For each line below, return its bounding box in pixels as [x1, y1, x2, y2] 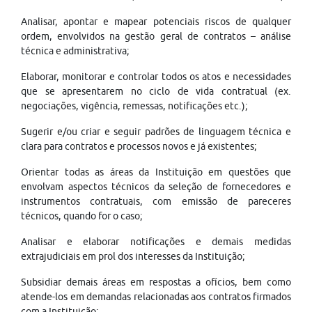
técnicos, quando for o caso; [21, 210, 143, 221]
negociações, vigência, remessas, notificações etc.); [21, 100, 248, 111]
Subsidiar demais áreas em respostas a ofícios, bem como [21, 276, 291, 288]
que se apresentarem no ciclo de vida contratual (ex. [21, 86, 291, 97]
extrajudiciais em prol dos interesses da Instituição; [21, 251, 245, 262]
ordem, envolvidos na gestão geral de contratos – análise [21, 31, 291, 42]
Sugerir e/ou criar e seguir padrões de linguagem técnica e [21, 126, 291, 137]
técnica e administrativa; [21, 45, 130, 56]
